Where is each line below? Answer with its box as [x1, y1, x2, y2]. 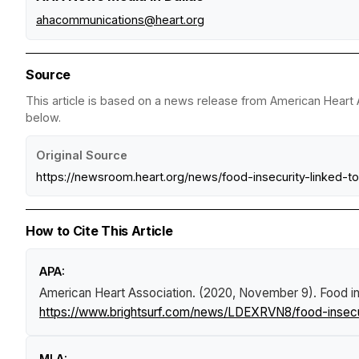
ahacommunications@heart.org [36, 12, 204, 26]
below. [26, 110, 61, 124]
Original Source [36, 147, 127, 162]
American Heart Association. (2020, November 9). [39, 284, 320, 301]
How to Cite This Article [26, 222, 173, 239]
